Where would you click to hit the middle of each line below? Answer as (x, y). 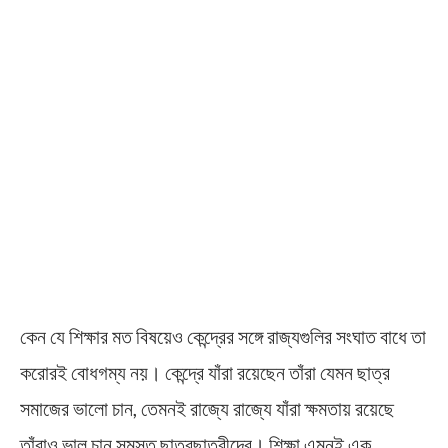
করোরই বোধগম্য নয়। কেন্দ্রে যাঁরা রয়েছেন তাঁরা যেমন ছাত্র (205, 371)
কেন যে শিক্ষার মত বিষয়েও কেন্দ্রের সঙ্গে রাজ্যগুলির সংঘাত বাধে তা (223, 335)
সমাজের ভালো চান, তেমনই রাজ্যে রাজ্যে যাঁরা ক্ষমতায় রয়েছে (207, 407)
